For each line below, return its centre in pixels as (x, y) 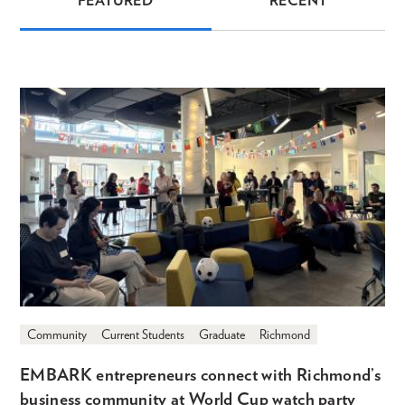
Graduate (222, 335)
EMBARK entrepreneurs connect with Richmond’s (201, 375)
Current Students (143, 335)
